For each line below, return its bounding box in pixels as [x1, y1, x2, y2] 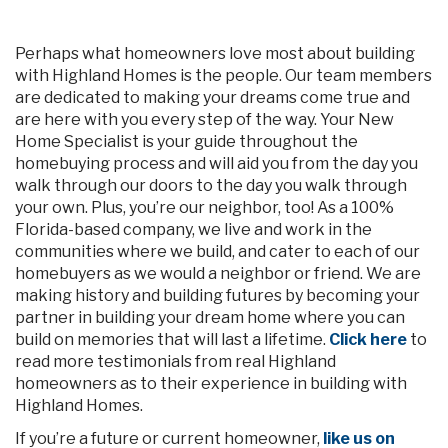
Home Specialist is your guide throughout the [15, 132, 358, 151]
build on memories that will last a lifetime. [15, 330, 329, 349]
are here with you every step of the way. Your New [15, 110, 394, 129]
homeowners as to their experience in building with [15, 374, 407, 393]
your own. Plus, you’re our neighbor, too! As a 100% [15, 198, 394, 217]
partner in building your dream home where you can [15, 308, 405, 327]
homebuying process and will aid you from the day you [15, 154, 418, 173]
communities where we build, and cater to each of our [15, 242, 420, 261]
